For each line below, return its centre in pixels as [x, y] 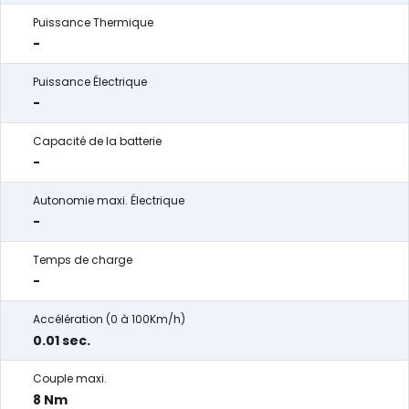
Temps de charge [83, 260]
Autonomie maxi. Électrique [109, 200]
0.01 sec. [62, 341]
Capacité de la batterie [97, 141]
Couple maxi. [70, 378]
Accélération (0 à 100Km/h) [109, 319]
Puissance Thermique [93, 22]
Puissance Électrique [90, 82]
